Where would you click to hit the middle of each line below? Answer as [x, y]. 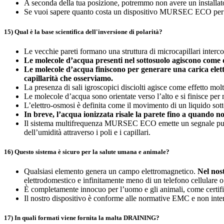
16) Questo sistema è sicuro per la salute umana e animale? [87, 151]
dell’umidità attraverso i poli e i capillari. [87, 132]
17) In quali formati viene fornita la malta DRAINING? [82, 218]
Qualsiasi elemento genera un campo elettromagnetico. [111, 171]
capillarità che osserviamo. [68, 78]
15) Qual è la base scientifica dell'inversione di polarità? [83, 31]
